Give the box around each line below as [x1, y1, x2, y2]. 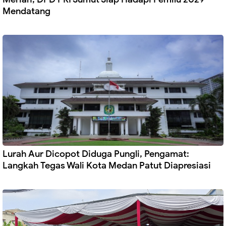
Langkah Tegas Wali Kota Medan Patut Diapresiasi [3, 160, 211, 172]
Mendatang [3, 6, 50, 17]
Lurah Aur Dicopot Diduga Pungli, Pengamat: [3, 148, 189, 160]
